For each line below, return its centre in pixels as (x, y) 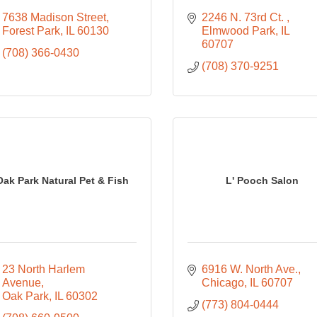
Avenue (21, 283)
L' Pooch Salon (262, 180)
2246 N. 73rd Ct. (244, 17)
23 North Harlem (43, 269)
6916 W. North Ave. (249, 269)
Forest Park (31, 31)
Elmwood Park (238, 31)
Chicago (223, 283)
